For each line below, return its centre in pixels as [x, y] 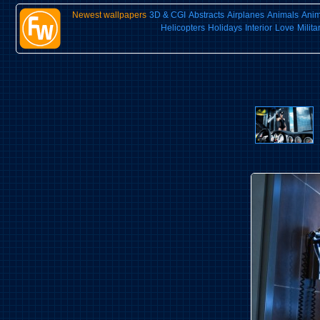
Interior [259, 28]
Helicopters [183, 28]
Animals [282, 15]
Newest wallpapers [109, 15]
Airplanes [245, 15]
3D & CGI [167, 15]
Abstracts [206, 15]
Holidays [225, 28]
